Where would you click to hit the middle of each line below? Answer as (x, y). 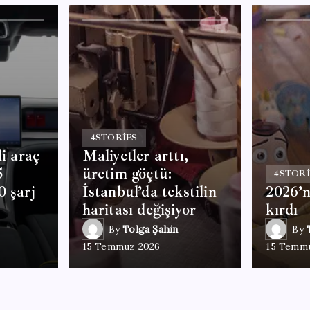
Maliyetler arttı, (135, 156)
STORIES (116, 138)
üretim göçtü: (127, 174)
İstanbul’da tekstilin (149, 192)
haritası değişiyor (139, 210)
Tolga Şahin (151, 229)
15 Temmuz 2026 (121, 246)
